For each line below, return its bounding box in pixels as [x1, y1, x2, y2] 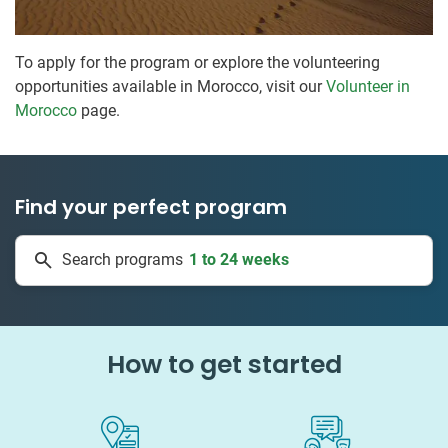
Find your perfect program [15, 192, 287, 221]
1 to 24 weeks [189, 230, 289, 250]
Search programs [62, 250, 183, 270]
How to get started [106, 346, 342, 382]
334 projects [194, 262, 284, 282]
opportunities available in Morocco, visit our [15, 76, 326, 96]
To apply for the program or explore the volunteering [15, 52, 380, 72]
